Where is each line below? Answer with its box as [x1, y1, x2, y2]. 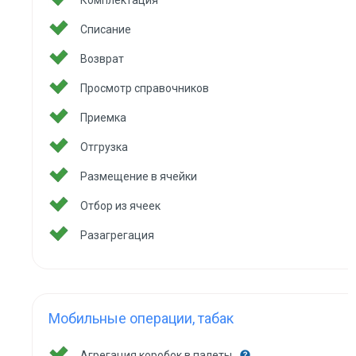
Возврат [80, 52, 124, 65]
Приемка [80, 111, 126, 124]
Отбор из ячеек [80, 199, 161, 212]
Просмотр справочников [80, 82, 209, 95]
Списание [80, 23, 131, 36]
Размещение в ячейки [80, 170, 197, 183]
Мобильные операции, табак [48, 310, 234, 327]
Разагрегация [80, 229, 154, 242]
